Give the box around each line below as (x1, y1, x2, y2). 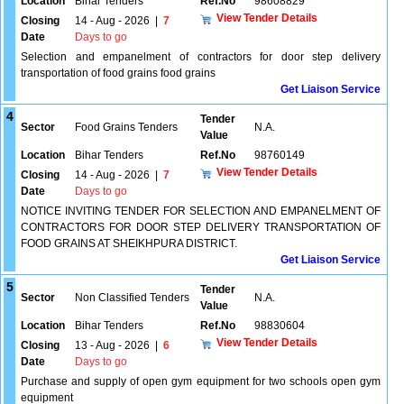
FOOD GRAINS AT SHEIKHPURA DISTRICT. (21, 237, 237, 250)
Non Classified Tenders (75, 291, 189, 304)
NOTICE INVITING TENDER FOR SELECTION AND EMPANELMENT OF (21, 205, 381, 217)
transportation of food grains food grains (21, 67, 216, 79)
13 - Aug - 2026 (75, 339, 150, 352)
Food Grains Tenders (75, 121, 178, 133)
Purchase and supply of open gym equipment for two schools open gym (21, 375, 381, 388)
